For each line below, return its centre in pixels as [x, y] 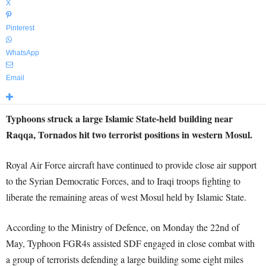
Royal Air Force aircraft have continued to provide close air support [131, 165]
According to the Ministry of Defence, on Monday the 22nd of [123, 227]
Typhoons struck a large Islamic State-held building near [119, 118]
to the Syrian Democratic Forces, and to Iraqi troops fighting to [123, 181]
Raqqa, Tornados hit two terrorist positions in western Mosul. [129, 134]
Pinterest [20, 28]
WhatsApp [23, 53]
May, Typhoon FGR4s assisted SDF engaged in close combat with [130, 243]
